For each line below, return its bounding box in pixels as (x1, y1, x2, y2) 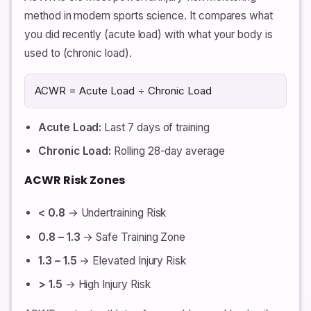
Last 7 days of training (101, 121, 210, 135)
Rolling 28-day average (111, 144, 225, 158)
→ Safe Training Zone (80, 230, 186, 244)
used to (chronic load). (24, 47, 132, 60)
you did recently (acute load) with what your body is (24, 28, 273, 42)
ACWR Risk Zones (24, 172, 125, 189)
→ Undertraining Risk (65, 206, 167, 220)
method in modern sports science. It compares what (24, 9, 273, 23)
